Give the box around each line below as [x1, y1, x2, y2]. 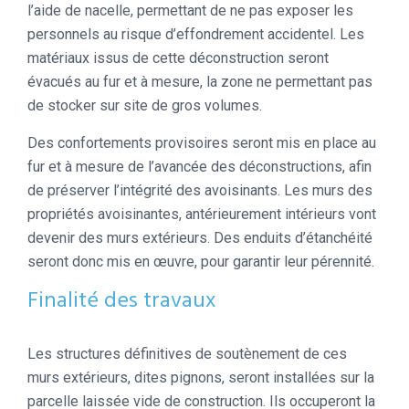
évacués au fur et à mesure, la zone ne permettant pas [27, 73, 372, 91]
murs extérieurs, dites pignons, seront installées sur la [27, 369, 374, 387]
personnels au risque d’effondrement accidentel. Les [27, 26, 364, 44]
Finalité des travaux [27, 284, 215, 320]
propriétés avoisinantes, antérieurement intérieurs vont [27, 205, 376, 224]
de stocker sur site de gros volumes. [27, 97, 262, 115]
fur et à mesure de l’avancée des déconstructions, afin [27, 158, 372, 176]
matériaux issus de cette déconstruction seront [27, 49, 329, 68]
